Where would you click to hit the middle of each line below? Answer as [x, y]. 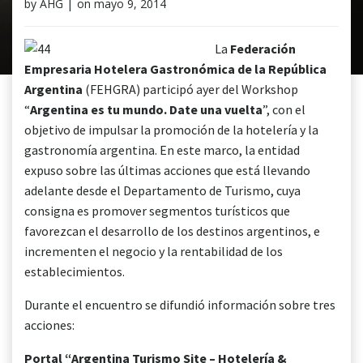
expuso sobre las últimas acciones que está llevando [167, 170]
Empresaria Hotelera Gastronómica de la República [175, 69]
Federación [263, 49]
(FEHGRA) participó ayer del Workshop [190, 89]
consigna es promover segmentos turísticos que [157, 211]
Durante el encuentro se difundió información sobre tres [180, 305]
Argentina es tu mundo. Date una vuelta [146, 109]
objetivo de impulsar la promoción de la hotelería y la [171, 130]
